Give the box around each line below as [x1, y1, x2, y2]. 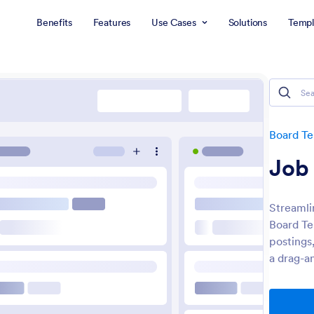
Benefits [34, 16, 71, 29]
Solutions [226, 16, 266, 29]
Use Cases [150, 16, 195, 29]
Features [91, 16, 130, 29]
